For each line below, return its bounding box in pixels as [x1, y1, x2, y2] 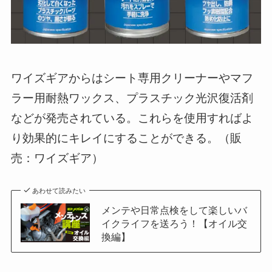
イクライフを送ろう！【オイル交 [101, 215, 247, 230]
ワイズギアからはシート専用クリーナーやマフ [10, 69, 253, 86]
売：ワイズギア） [10, 149, 103, 166]
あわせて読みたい [32, 185, 86, 195]
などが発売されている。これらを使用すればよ [10, 109, 253, 126]
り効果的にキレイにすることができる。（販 [10, 129, 242, 146]
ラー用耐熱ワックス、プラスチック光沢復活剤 [10, 89, 253, 106]
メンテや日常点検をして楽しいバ [101, 202, 247, 217]
